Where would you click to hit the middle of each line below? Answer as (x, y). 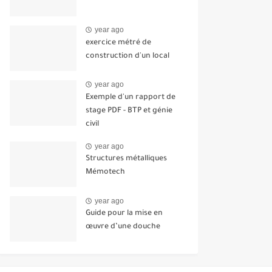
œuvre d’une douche (123, 227)
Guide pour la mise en (124, 214)
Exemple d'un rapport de (131, 97)
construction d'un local (127, 56)
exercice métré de (118, 43)
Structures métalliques (126, 159)
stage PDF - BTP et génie (129, 111)
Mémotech (105, 173)
